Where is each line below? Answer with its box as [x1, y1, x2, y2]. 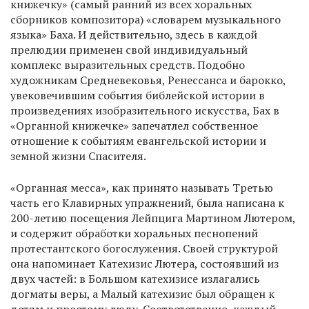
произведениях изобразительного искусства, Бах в [10, 103, 279, 119]
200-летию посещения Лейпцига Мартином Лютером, [10, 210, 295, 226]
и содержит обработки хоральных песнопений [10, 226, 258, 241]
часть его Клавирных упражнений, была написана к [10, 195, 284, 211]
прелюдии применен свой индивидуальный [10, 42, 248, 58]
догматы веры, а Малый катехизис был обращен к [10, 286, 275, 302]
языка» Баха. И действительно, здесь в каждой [10, 27, 257, 43]
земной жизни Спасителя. [10, 148, 146, 164]
